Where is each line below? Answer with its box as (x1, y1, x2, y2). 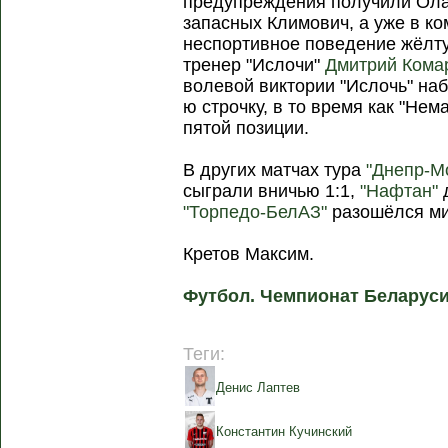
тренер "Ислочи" (183, 55, 326, 75)
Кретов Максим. (183, 244, 315, 264)
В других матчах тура (183, 160, 367, 180)
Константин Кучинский (216, 424, 353, 439)
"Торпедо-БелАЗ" (183, 202, 328, 222)
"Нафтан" (360, 181, 439, 201)
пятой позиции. (183, 118, 310, 138)
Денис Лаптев (216, 380, 301, 395)
